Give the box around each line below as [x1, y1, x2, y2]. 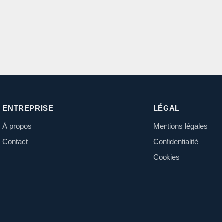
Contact [2, 137, 28, 146]
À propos [2, 122, 32, 131]
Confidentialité [153, 137, 198, 146]
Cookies [153, 153, 180, 162]
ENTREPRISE [2, 104, 54, 112]
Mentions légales [153, 122, 208, 131]
